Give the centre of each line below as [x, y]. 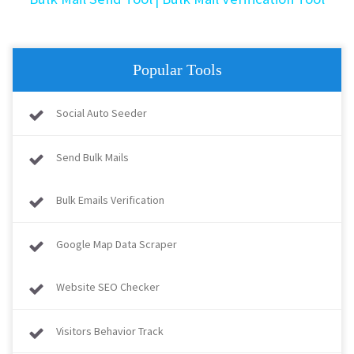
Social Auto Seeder [102, 113]
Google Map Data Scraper [117, 244]
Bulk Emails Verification [110, 200]
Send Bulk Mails [92, 157]
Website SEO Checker [108, 287]
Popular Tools [177, 70]
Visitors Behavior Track [110, 331]
